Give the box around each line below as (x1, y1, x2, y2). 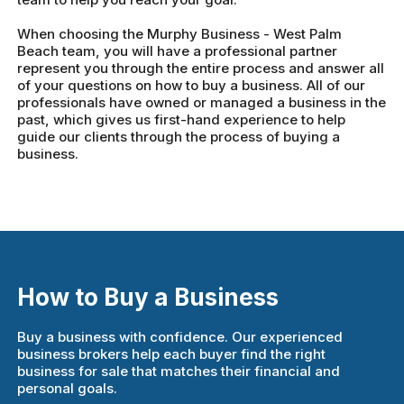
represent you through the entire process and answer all (17, 60, 385, 78)
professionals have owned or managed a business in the (17, 94, 387, 112)
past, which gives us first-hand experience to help (17, 111, 346, 129)
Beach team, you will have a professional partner (17, 42, 338, 60)
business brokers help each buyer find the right (17, 344, 326, 363)
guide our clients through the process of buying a (17, 128, 341, 146)
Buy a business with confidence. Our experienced (17, 327, 344, 345)
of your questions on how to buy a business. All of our (17, 77, 366, 95)
